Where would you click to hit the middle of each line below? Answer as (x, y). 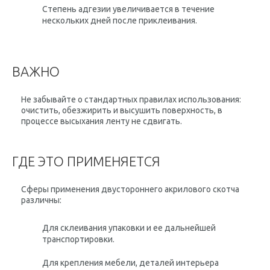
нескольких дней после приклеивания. (120, 20)
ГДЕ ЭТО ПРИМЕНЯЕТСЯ (86, 161)
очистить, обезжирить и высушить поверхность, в (122, 110)
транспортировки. (78, 239)
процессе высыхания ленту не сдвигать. (102, 121)
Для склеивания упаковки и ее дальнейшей (129, 228)
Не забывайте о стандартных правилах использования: (131, 99)
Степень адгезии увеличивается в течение (128, 9)
